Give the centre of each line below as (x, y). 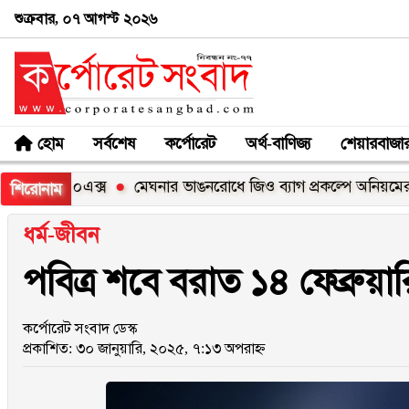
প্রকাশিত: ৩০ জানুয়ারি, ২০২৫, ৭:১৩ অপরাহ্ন (144, 348)
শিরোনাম (36, 189)
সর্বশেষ (114, 143)
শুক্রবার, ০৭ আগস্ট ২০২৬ (86, 18)
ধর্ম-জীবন (61, 235)
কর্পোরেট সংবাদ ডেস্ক (80, 328)
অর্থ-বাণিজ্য (278, 143)
